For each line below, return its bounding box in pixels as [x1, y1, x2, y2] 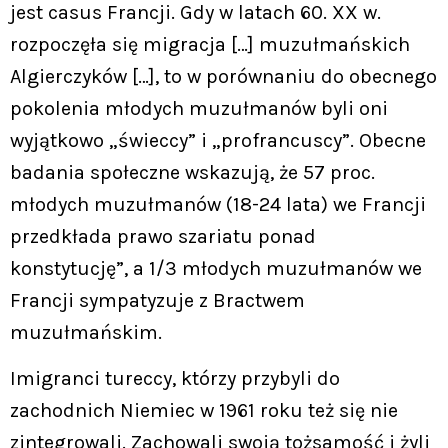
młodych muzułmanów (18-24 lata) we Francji [10, 192, 426, 216]
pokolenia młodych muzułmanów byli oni [10, 96, 388, 120]
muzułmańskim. [10, 320, 162, 344]
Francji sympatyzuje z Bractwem [10, 288, 305, 312]
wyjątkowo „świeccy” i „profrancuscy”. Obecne [10, 128, 426, 152]
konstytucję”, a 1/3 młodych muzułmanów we [10, 256, 422, 280]
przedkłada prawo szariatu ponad [10, 224, 316, 248]
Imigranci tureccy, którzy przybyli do [10, 366, 340, 390]
